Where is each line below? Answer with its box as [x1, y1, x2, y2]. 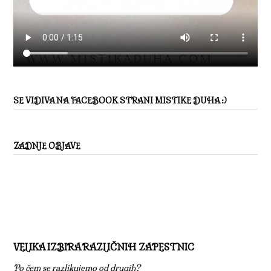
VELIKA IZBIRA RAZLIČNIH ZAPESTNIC [13, 241, 194, 253]
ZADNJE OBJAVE [13, 140, 80, 151]
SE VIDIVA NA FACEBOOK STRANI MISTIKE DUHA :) [13, 95, 227, 105]
